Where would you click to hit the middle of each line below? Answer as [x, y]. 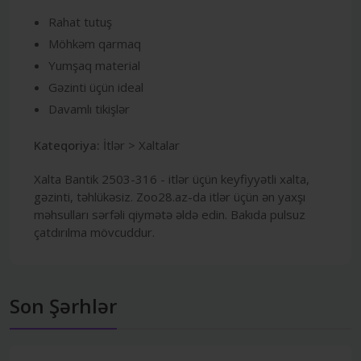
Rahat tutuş [80, 21]
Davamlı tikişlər [89, 108]
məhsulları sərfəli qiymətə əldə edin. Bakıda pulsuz [170, 214]
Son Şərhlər [63, 305]
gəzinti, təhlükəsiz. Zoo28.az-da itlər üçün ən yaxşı [170, 196]
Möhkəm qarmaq [95, 43]
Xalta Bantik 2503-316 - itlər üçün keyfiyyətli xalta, [172, 178]
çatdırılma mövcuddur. [94, 232]
